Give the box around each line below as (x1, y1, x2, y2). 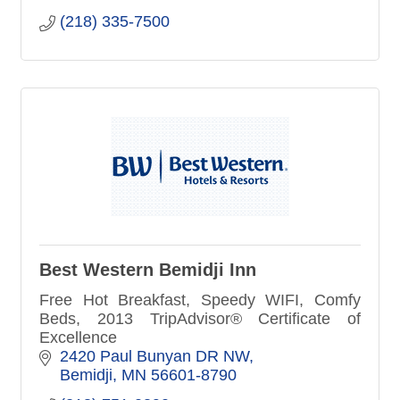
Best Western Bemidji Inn (39, 259, 256, 279)
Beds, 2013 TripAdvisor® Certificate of (39, 309, 361, 328)
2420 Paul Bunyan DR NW (59, 346, 249, 365)
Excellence (39, 328, 117, 346)
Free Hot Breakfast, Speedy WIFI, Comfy (39, 290, 361, 309)
